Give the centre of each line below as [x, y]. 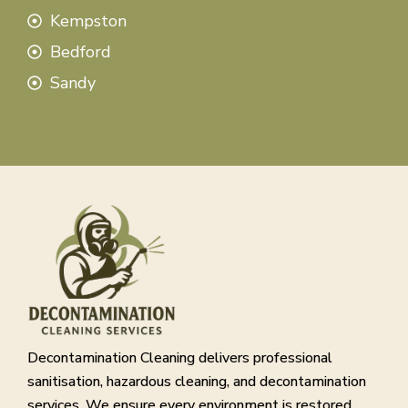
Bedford [81, 51]
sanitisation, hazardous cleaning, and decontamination [197, 382]
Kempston [88, 20]
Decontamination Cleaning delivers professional [180, 358]
